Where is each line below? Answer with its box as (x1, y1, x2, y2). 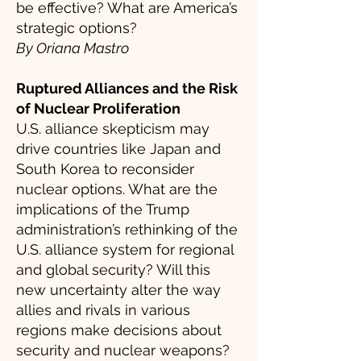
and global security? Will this (16, 261, 210, 278)
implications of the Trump (16, 201, 189, 218)
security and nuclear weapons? (16, 342, 230, 359)
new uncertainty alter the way (16, 281, 221, 298)
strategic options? (16, 19, 137, 36)
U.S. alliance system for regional (16, 241, 234, 258)
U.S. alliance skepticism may (16, 120, 210, 137)
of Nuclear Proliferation (16, 100, 180, 117)
